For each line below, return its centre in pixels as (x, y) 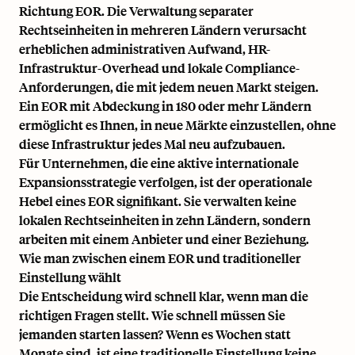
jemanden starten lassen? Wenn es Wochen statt (155, 334)
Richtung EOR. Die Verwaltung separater (136, 10)
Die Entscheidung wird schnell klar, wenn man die (164, 296)
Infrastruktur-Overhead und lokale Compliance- (159, 67)
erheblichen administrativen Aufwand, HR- (145, 48)
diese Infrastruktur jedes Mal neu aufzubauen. (152, 143)
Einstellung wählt (70, 277)
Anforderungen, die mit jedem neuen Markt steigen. (169, 86)
